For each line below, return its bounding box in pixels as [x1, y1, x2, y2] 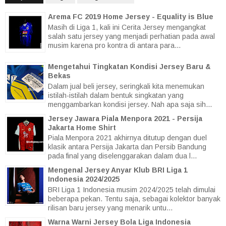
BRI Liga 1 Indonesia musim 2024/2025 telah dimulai [48, 186, 215, 194]
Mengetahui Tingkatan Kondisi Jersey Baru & [48, 62, 211, 71]
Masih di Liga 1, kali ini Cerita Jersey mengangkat [48, 23, 206, 31]
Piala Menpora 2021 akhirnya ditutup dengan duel [48, 134, 207, 142]
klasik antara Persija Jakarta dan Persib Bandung [48, 143, 206, 151]
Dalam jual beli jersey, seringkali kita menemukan [48, 82, 204, 90]
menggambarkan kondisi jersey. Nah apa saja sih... [48, 100, 212, 108]
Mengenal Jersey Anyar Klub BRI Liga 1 [48, 166, 188, 175]
